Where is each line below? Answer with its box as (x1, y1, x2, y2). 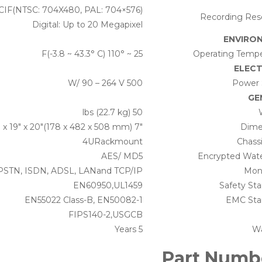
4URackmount (82, 136, 143, 147)
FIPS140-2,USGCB (68, 209, 143, 220)
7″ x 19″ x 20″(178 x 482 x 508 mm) (134, 122, 143, 133)
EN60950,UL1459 (73, 180, 143, 191)
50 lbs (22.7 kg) (132, 107, 143, 118)
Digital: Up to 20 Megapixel (32, 19, 143, 30)
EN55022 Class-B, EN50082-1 (24, 195, 143, 206)
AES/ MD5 (101, 151, 143, 162)
